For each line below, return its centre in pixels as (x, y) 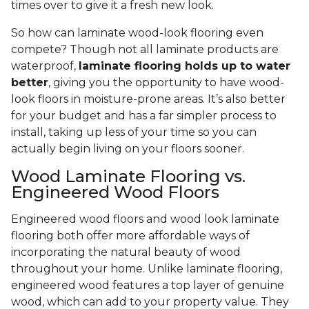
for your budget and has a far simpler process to (144, 116)
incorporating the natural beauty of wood (126, 252)
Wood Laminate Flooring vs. (128, 177)
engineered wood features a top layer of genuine (148, 286)
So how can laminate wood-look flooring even (137, 33)
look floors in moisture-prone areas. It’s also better (148, 99)
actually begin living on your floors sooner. (130, 149)
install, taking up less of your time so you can (134, 132)
